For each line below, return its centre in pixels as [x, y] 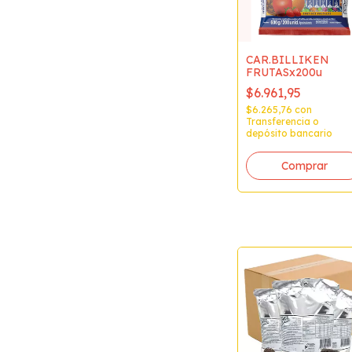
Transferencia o [282, 121]
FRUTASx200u [284, 72]
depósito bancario [289, 133]
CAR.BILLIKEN [288, 59]
